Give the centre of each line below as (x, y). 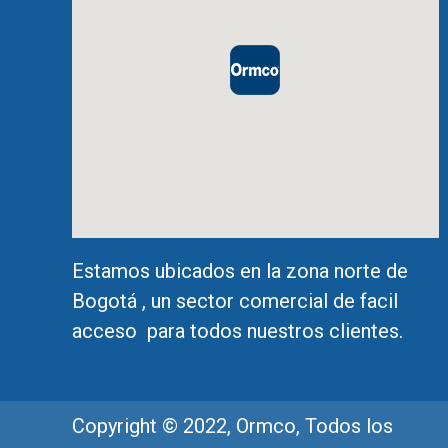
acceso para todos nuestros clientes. (237, 330)
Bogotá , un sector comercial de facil (235, 300)
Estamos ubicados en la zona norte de (240, 270)
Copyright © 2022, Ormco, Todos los (232, 425)
